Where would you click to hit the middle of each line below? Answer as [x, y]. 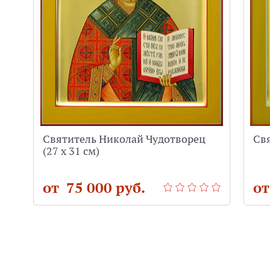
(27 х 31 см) [71, 151]
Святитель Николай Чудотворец [124, 139]
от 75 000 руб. [94, 188]
